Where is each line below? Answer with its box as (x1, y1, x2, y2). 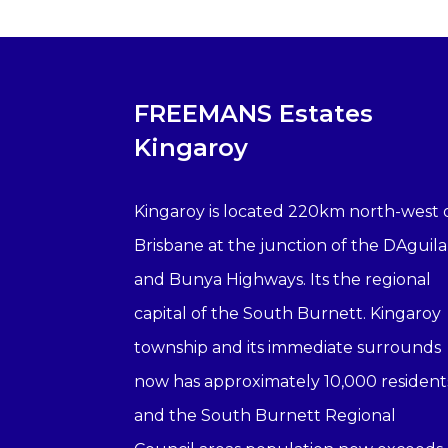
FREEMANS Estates (134, 99, 374, 129)
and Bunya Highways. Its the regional (134, 270, 432, 290)
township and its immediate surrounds (134, 338, 442, 358)
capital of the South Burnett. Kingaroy (134, 304, 442, 324)
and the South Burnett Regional (134, 406, 397, 426)
